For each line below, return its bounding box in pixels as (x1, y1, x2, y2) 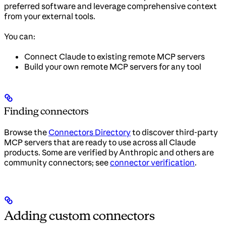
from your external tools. (4, 11, 95, 21)
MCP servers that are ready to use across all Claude (4, 137, 196, 148)
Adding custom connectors (4, 208, 155, 223)
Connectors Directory (48, 127, 131, 138)
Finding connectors (4, 105, 88, 118)
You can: (4, 31, 35, 41)
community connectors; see (4, 157, 110, 168)
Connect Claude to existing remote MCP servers (24, 51, 205, 62)
